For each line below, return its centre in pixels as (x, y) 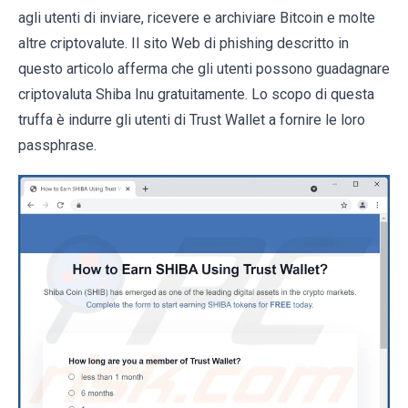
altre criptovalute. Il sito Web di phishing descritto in (184, 43)
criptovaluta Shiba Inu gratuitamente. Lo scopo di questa (196, 94)
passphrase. (57, 145)
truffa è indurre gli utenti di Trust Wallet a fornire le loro (192, 120)
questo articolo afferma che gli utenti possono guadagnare (204, 69)
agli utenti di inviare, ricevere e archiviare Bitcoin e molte (197, 18)
